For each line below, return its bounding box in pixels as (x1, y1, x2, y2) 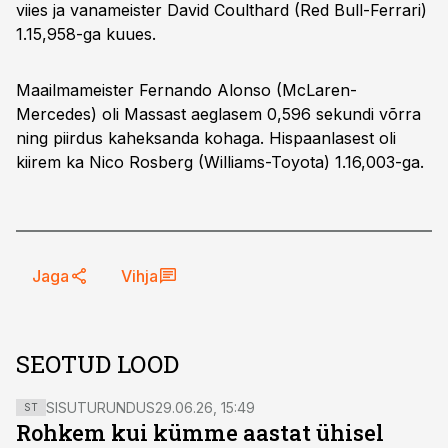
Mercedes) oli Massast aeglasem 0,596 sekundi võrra (16, 104, 421, 124)
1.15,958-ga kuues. (16, 24, 156, 44)
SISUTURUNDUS (46, 399, 155, 416)
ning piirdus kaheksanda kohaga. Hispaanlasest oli (16, 128, 396, 148)
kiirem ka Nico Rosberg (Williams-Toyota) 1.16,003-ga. (16, 152, 424, 172)
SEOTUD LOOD (16, 348, 179, 380)
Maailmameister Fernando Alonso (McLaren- (16, 80, 357, 100)
